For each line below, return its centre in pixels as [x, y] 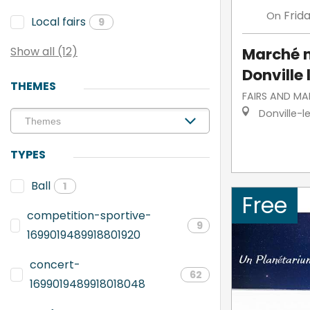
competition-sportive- [89, 216]
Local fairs [58, 22]
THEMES [33, 86]
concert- [55, 265]
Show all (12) [44, 52]
